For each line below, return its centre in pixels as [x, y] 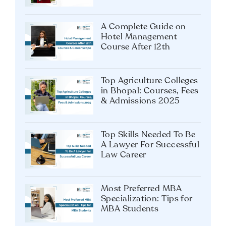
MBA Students [130, 209]
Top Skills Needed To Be [148, 135]
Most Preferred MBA [142, 189]
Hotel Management [139, 37]
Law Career [124, 155]
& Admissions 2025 [140, 101]
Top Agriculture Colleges [150, 81]
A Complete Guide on [144, 27]
